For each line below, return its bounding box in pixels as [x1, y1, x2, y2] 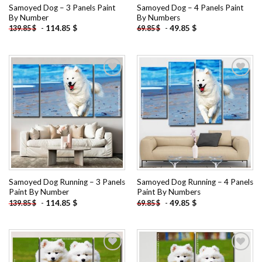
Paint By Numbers [136, 187, 201, 197]
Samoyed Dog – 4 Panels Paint [136, 2, 244, 12]
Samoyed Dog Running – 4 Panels [136, 177, 253, 187]
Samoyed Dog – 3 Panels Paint [8, 2, 116, 12]
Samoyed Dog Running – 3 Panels [8, 177, 125, 187]
